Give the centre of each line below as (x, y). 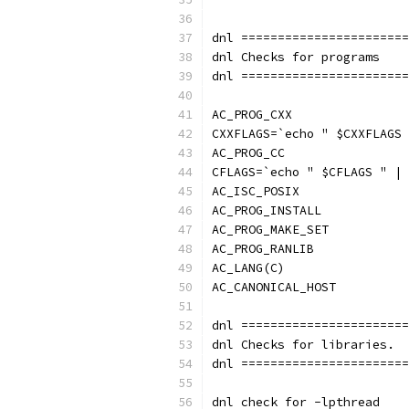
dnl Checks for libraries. (303, 345)
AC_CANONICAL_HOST (274, 287)
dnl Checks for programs (296, 57)
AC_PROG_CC (248, 153)
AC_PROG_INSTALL (267, 210)
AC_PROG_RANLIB (263, 249)
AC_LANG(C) (248, 268)
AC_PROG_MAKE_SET (270, 230)
